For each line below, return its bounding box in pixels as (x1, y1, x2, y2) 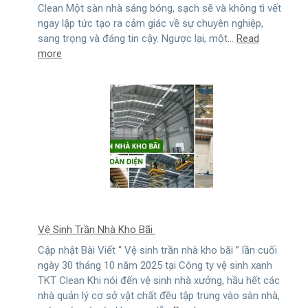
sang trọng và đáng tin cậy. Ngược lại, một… (38, 32, 236, 45)
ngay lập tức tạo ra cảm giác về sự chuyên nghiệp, (38, 17, 263, 30)
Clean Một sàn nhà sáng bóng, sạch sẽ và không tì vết (38, 2, 281, 15)
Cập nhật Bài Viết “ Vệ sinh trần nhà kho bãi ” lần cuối (38, 243, 277, 256)
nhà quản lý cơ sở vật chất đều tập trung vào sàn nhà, (38, 289, 280, 302)
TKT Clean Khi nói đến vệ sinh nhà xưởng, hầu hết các (38, 274, 280, 287)
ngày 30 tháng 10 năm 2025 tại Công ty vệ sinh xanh (38, 258, 272, 272)
